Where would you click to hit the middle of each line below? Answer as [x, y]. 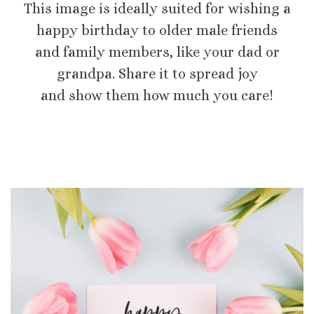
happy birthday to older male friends [157, 30]
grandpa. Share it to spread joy [157, 74]
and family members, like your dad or [157, 52]
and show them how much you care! [157, 95]
